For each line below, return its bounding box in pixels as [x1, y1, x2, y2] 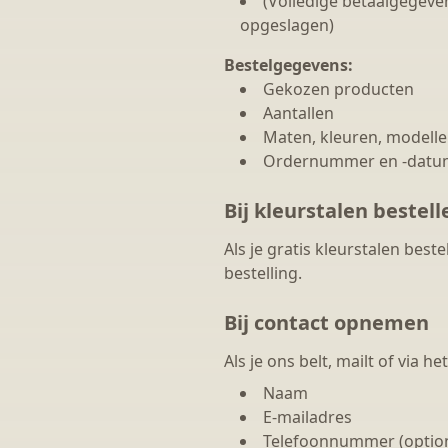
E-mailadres [263, 406, 352, 428]
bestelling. [224, 262, 302, 284]
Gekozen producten [263, 78, 414, 100]
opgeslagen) [240, 14, 334, 36]
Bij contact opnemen [224, 309, 429, 336]
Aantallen [263, 102, 334, 124]
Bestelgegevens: [224, 54, 353, 76]
